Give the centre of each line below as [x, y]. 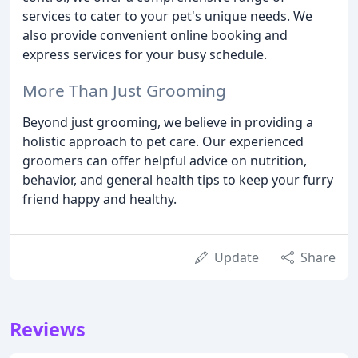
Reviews [48, 329]
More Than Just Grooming [124, 90]
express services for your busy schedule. [145, 54]
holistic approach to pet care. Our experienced [163, 141]
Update [237, 257]
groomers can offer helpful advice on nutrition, [165, 160]
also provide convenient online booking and [155, 35]
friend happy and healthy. [99, 199]
